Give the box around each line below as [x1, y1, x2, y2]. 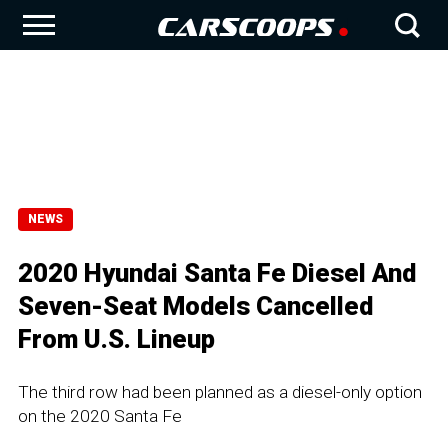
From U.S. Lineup [18, 324, 215, 354]
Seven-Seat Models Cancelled [18, 291, 373, 321]
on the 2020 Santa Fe [18, 406, 182, 426]
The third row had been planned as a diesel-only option [18, 382, 422, 402]
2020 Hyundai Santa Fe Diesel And [18, 258, 416, 288]
